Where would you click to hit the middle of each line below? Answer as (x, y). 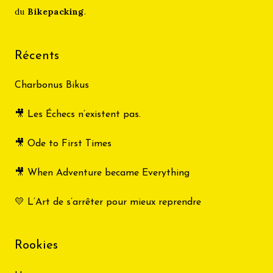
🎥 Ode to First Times (63, 144)
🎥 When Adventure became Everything (102, 173)
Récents (37, 56)
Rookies (36, 246)
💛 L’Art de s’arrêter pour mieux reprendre (108, 203)
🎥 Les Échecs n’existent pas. (78, 115)
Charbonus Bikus (52, 86)
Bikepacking (56, 12)
